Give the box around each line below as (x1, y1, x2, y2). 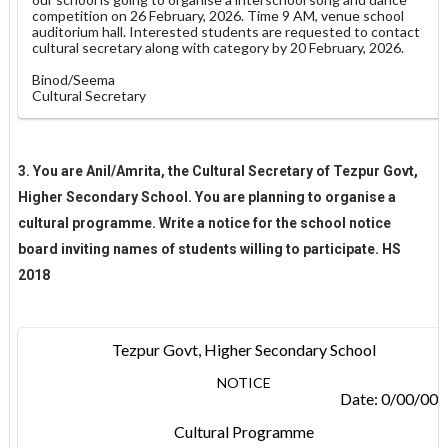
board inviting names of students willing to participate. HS (17, 240, 401, 257)
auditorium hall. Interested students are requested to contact (31, 22, 420, 40)
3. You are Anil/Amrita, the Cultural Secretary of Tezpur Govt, (17, 162, 418, 179)
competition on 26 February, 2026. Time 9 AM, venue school (31, 6, 404, 24)
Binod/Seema (31, 70, 115, 88)
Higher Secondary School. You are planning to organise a (17, 188, 396, 205)
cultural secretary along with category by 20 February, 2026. (31, 38, 404, 56)
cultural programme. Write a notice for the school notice (17, 214, 391, 231)
